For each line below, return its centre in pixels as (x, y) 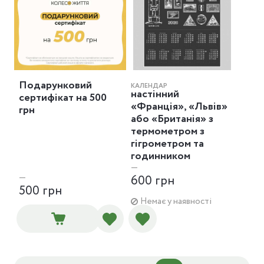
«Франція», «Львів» (179, 107)
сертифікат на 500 (63, 98)
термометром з (168, 131)
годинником (161, 156)
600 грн (153, 181)
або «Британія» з (172, 119)
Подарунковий (55, 85)
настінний (155, 94)
